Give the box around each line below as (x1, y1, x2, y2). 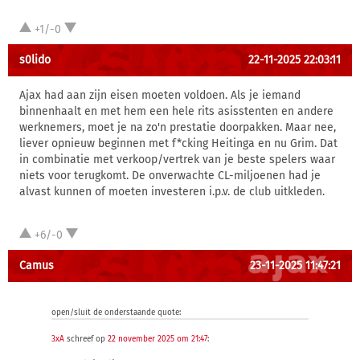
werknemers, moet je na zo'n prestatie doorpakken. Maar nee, (19, 121, 336, 134)
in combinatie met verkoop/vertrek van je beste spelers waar (19, 153, 335, 166)
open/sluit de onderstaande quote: (51, 308, 181, 317)
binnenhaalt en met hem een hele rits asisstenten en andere (19, 104, 333, 118)
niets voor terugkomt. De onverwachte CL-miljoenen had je (19, 169, 321, 182)
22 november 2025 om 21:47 (108, 334, 207, 344)
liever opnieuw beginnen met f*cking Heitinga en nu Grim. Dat (19, 137, 337, 150)
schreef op (64, 334, 108, 344)
